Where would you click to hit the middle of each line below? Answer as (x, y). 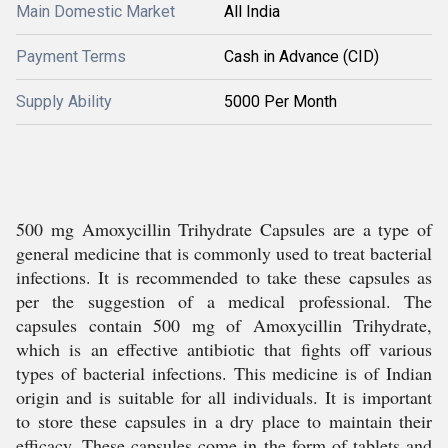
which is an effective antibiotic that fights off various (224, 349)
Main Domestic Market (95, 11)
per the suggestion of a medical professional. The (224, 301)
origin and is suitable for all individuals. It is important (224, 397)
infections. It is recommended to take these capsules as (224, 277)
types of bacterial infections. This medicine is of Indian (224, 373)
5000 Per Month (280, 101)
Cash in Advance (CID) (301, 56)
